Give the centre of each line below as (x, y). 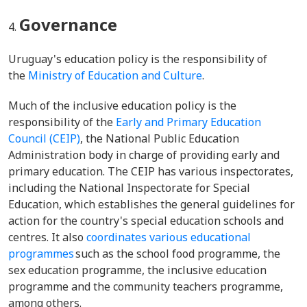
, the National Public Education (160, 138)
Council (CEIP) (44, 138)
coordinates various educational (169, 237)
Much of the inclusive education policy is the (122, 106)
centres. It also (47, 237)
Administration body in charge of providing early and (144, 155)
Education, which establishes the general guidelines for (151, 204)
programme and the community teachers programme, (146, 286)
